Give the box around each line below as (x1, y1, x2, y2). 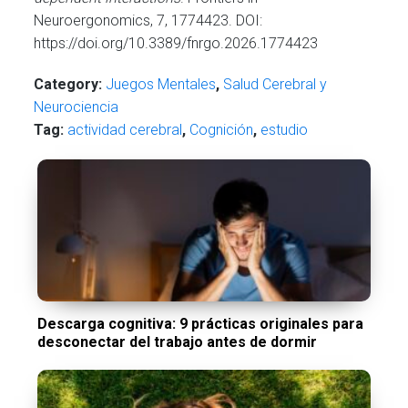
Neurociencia (34, 97, 119, 116)
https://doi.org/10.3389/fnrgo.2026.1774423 (34, 35, 319, 53)
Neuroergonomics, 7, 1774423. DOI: (34, 12, 263, 30)
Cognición (189, 120, 254, 138)
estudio (260, 120, 309, 138)
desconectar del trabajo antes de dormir (37, 333, 318, 352)
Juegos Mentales (106, 75, 217, 93)
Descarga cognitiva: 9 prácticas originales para (37, 315, 364, 333)
